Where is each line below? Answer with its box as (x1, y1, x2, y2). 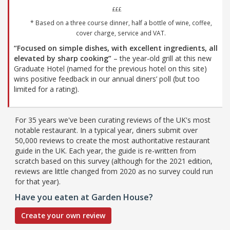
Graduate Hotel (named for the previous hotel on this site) (14, 63, 207, 73)
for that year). (15, 176, 61, 186)
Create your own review (21, 210, 105, 220)
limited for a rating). (14, 84, 79, 94)
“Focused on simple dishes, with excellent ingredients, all (14, 43, 218, 53)
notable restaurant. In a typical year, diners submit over (15, 125, 198, 135)
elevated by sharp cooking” (14, 53, 111, 63)
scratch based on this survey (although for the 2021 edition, (15, 156, 213, 166)
